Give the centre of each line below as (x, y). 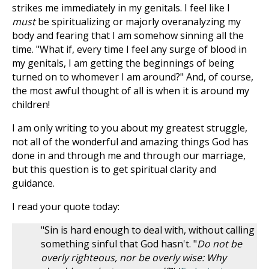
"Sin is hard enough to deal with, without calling (148, 230)
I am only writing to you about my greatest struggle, (130, 128)
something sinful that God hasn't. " (119, 244)
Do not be (219, 244)
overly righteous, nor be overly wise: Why (134, 258)
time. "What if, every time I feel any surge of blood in (129, 49)
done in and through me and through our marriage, (129, 156)
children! (31, 104)
